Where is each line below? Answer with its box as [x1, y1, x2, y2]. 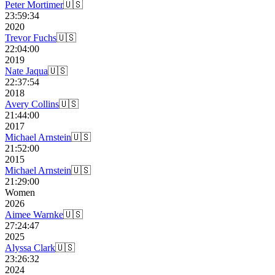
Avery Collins [5, 99, 59, 110]
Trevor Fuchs [5, 33, 56, 44]
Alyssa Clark [5, 242, 55, 254]
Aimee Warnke [5, 209, 63, 220]
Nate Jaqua [5, 66, 48, 77]
